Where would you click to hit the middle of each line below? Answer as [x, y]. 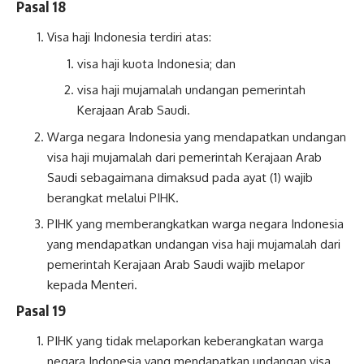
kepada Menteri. [92, 285]
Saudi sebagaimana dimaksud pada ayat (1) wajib [180, 177]
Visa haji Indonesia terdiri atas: [129, 37]
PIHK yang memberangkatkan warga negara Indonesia [195, 224]
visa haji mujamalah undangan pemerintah [191, 90]
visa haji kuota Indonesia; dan [156, 63]
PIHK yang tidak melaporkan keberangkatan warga [185, 341]
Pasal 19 [41, 310]
